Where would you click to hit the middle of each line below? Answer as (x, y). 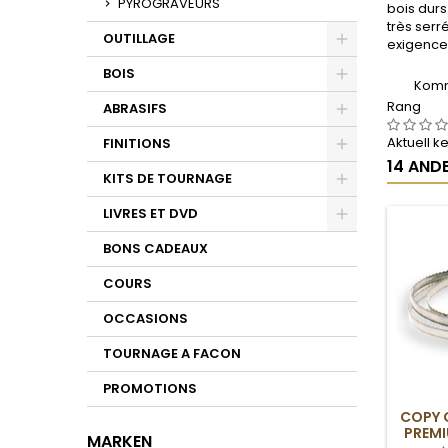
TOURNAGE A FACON (172, 353)
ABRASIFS (135, 108)
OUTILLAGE (139, 38)
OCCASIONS (145, 318)
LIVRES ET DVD (150, 213)
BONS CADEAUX (155, 248)
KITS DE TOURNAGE (167, 178)
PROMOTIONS (150, 388)
